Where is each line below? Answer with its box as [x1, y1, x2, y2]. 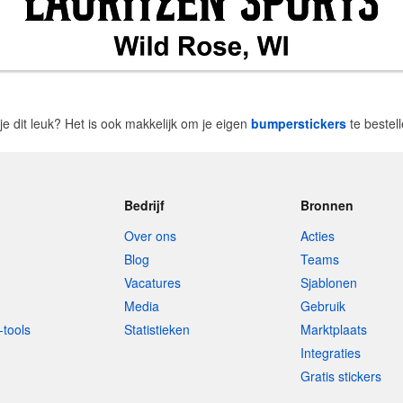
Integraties [300, 344, 362, 362]
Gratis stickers [300, 367, 382, 385]
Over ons [123, 227, 176, 245]
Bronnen [300, 196, 354, 214]
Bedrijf [123, 196, 165, 214]
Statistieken [123, 320, 190, 338]
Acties [300, 227, 336, 245]
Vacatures [123, 273, 181, 291]
